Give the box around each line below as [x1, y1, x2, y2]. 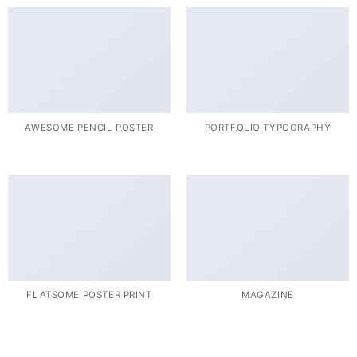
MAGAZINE [241, 288, 294, 300]
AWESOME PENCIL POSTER [25, 121, 154, 133]
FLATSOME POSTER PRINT [26, 288, 152, 300]
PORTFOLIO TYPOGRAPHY [204, 121, 331, 133]
